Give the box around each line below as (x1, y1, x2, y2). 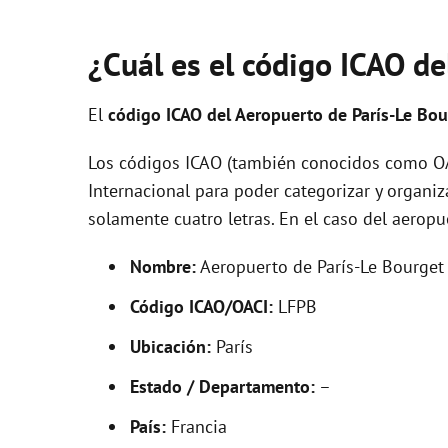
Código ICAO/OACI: (130, 295, 273, 318)
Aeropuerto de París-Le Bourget (196, 255, 444, 278)
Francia (166, 415, 227, 438)
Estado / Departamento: (130, 375, 315, 398)
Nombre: (130, 255, 196, 278)
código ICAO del (108, 103, 235, 126)
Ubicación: (130, 335, 211, 358)
